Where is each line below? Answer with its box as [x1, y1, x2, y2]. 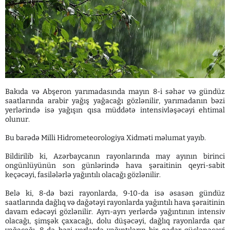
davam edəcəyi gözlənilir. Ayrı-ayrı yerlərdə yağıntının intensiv [5, 207, 225, 217]
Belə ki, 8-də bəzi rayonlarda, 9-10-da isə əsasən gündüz [5, 189, 225, 198]
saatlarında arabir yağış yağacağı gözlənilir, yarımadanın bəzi [5, 97, 225, 106]
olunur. [5, 115, 30, 124]
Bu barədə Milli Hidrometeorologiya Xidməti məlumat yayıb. [5, 133, 206, 143]
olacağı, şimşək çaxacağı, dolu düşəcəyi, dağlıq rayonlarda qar [5, 217, 225, 226]
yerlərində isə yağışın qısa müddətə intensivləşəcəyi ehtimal [5, 106, 225, 115]
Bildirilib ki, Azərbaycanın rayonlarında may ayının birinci [5, 152, 225, 161]
